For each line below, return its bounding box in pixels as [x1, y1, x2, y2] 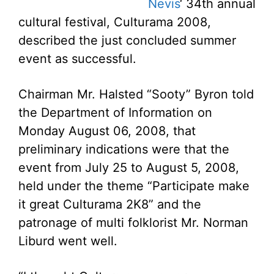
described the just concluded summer [18, 33, 236, 48]
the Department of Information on [18, 105, 212, 120]
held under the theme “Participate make [18, 179, 250, 193]
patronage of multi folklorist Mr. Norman [18, 215, 248, 230]
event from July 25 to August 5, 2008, [18, 160, 239, 175]
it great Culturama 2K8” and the [18, 197, 201, 212]
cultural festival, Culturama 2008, [18, 15, 211, 29]
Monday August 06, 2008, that [18, 124, 196, 138]
